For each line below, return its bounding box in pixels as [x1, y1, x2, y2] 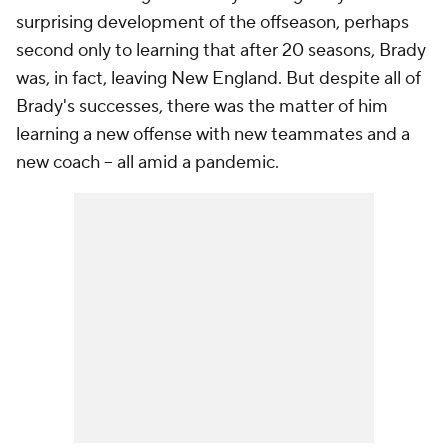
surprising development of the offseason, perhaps [16, 11, 409, 34]
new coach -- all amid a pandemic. [16, 151, 279, 174]
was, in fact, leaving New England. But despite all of [16, 67, 421, 90]
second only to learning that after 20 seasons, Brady [16, 39, 426, 62]
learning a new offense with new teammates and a [16, 123, 410, 146]
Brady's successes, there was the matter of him [16, 95, 388, 118]
